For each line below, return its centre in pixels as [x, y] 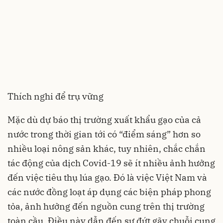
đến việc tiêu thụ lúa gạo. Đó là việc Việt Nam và [107, 178]
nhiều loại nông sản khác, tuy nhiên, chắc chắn [107, 149]
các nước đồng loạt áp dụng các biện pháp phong [109, 192]
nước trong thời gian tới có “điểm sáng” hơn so [104, 134]
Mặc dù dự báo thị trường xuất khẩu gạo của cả [104, 120]
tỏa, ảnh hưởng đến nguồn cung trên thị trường [106, 207]
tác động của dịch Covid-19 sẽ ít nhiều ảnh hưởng [111, 163]
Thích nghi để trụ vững [56, 97]
